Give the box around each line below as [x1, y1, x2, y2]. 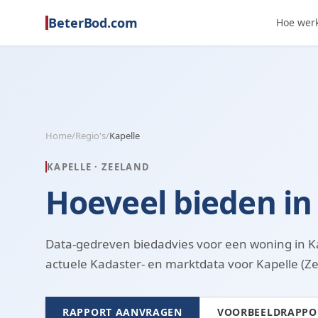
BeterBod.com [48, 13, 138, 31]
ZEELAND [102, 160, 150, 173]
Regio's [75, 129, 106, 142]
